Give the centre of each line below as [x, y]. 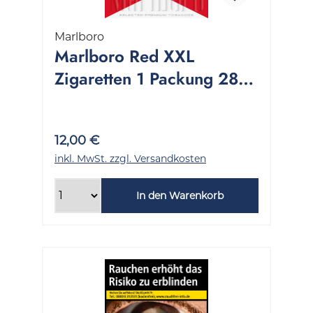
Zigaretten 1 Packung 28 [146, 78]
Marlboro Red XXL [124, 56]
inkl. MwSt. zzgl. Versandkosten [130, 158]
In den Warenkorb [180, 195]
